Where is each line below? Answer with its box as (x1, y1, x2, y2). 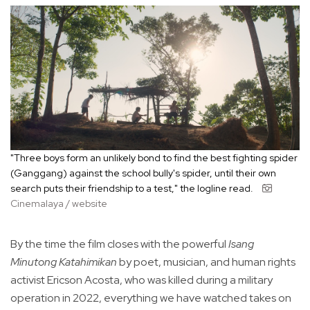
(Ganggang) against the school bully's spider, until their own (10, 166, 276, 179)
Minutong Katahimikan (10, 254, 117, 269)
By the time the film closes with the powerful (10, 236, 228, 251)
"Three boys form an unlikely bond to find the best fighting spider (10, 151, 298, 164)
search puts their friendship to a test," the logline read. (10, 181, 255, 194)
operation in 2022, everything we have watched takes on (10, 290, 291, 305)
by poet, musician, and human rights (117, 254, 295, 269)
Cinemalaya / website (10, 197, 107, 210)
